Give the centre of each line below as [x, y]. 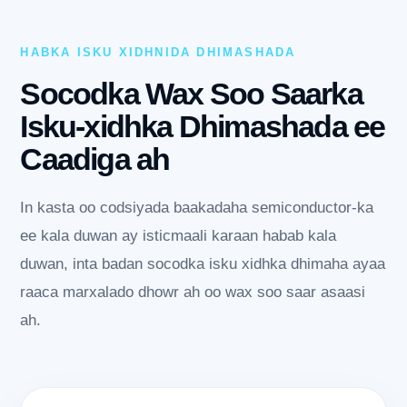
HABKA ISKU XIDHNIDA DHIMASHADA [158, 53]
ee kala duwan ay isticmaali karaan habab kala [179, 236]
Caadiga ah [95, 159]
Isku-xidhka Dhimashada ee [203, 127]
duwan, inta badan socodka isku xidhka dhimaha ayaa [203, 264]
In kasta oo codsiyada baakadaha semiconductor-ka [197, 208]
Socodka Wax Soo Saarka [191, 94]
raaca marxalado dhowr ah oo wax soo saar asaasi [193, 293]
